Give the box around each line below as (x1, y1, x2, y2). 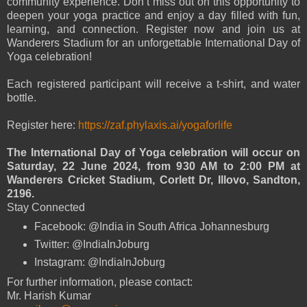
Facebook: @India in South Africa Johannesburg (34, 221, 269, 233)
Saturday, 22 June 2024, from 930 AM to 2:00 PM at (7, 160, 300, 172)
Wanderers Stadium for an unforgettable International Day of (7, 36, 300, 49)
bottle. (7, 91, 36, 103)
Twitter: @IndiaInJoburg (34, 238, 149, 251)
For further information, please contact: (7, 276, 193, 288)
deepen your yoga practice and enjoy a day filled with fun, (7, 9, 300, 21)
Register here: (7, 119, 78, 131)
